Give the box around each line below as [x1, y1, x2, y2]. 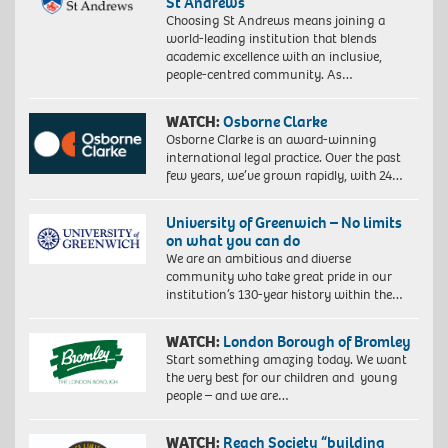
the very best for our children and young [165, 368, 398, 388]
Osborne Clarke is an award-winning [165, 130, 377, 150]
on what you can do [165, 230, 300, 252]
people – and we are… [165, 386, 289, 406]
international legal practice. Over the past [165, 148, 401, 168]
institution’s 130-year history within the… [165, 285, 403, 305]
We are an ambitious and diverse [165, 249, 351, 269]
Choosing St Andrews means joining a [165, 11, 385, 31]
